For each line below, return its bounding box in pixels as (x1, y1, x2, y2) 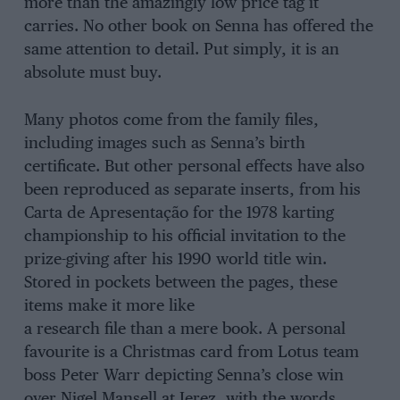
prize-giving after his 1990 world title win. (23, 251, 327, 268)
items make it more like (23, 297, 195, 314)
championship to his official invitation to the (23, 228, 346, 245)
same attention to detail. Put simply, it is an (23, 42, 339, 59)
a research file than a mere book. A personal (23, 321, 346, 337)
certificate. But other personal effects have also (23, 158, 364, 175)
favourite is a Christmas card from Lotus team (23, 344, 359, 361)
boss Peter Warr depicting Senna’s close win (23, 367, 344, 384)
